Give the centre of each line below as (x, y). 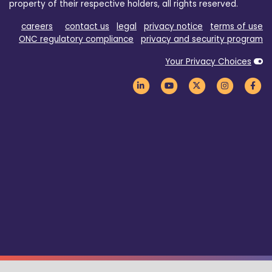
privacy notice (173, 27)
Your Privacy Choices (208, 62)
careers (37, 27)
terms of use (236, 27)
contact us (87, 27)
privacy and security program (202, 39)
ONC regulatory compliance (76, 39)
